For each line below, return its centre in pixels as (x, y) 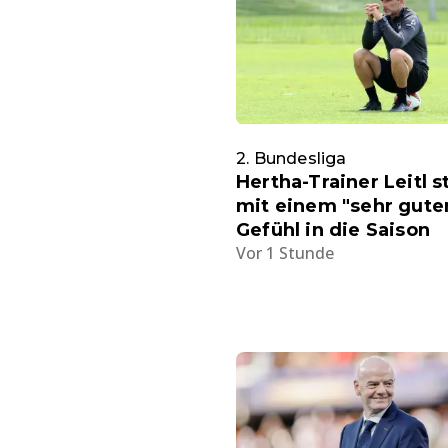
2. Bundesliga (291, 158)
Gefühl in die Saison (333, 229)
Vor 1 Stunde (285, 252)
